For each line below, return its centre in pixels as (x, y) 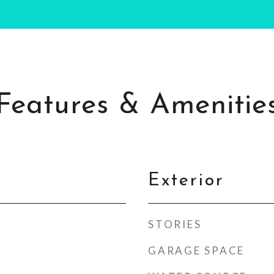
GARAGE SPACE (196, 250)
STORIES (175, 224)
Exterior (186, 181)
